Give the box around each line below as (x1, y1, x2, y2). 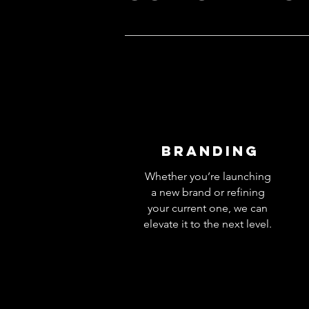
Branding (161, 141, 259, 159)
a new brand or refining (150, 185, 265, 199)
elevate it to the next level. (143, 217, 272, 230)
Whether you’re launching (144, 169, 271, 183)
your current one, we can (148, 201, 268, 215)
